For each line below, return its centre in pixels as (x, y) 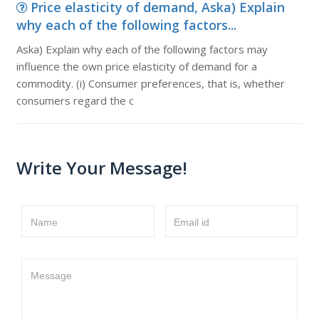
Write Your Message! (101, 168)
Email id (192, 222)
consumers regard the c (75, 100)
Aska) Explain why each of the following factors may (142, 49)
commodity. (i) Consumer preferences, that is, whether (150, 83)
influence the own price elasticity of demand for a (136, 66)
